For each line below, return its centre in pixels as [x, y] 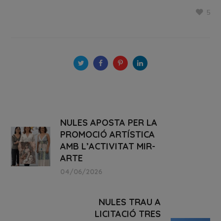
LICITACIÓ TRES [128, 214]
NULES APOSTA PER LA [109, 122]
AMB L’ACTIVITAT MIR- [108, 146]
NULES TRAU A [129, 202]
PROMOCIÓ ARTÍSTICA [108, 134]
